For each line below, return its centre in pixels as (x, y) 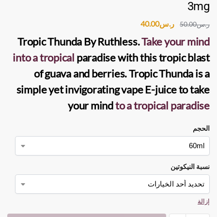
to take (193, 89)
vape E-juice (149, 89)
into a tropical (44, 57)
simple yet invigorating (69, 89)
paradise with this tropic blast (142, 57)
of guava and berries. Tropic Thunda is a (122, 73)
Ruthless (117, 41)
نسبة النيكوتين (190, 166)
